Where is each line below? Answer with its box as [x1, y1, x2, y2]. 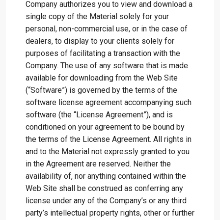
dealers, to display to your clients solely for [26, 36, 174, 46]
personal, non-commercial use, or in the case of [26, 24, 188, 33]
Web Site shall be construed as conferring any [26, 184, 183, 193]
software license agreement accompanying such [26, 98, 192, 107]
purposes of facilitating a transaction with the [26, 49, 180, 58]
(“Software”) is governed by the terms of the [26, 85, 177, 95]
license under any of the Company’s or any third [26, 196, 187, 205]
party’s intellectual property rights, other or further [26, 208, 194, 218]
